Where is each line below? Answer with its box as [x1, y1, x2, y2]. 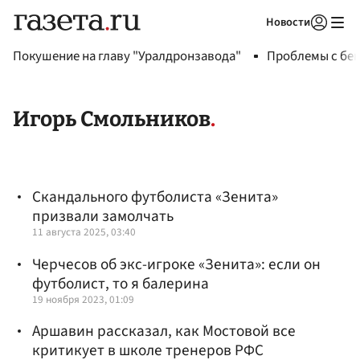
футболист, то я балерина [32, 272, 209, 295]
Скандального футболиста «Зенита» [32, 186, 278, 209]
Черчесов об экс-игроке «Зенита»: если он [32, 252, 321, 276]
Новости [266, 14, 310, 31]
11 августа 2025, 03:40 [32, 224, 136, 240]
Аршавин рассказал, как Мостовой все [32, 319, 296, 342]
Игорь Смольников [13, 106, 211, 133]
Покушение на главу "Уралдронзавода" [13, 47, 241, 66]
